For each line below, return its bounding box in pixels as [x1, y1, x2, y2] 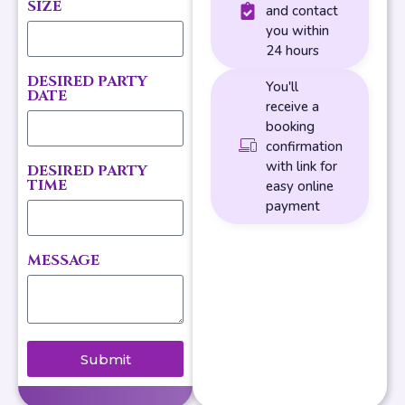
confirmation [266, 137, 344, 156]
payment [266, 197, 321, 216]
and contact [266, 2, 339, 21]
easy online [266, 177, 334, 196]
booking [266, 118, 316, 137]
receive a [266, 98, 320, 117]
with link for [266, 157, 338, 176]
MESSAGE [27, 250, 99, 271]
